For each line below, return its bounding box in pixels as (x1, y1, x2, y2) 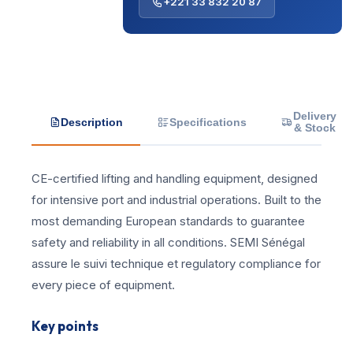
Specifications (169, 116, 247, 128)
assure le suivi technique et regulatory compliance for (32, 256, 321, 271)
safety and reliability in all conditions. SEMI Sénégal (32, 235, 305, 250)
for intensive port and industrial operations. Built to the (32, 192, 321, 207)
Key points (32, 318, 98, 334)
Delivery (293, 110, 336, 122)
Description (61, 116, 123, 128)
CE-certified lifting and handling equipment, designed (32, 171, 318, 186)
